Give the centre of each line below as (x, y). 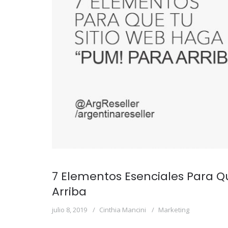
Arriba (69, 191)
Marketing (174, 209)
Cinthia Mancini (123, 209)
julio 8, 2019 (69, 209)
